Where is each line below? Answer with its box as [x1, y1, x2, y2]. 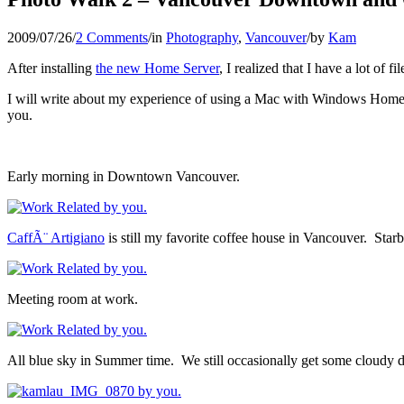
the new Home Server [96, 60, 219, 76]
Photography [166, 29, 238, 45]
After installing [7, 60, 96, 76]
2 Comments [76, 29, 148, 45]
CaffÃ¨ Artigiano [7, 229, 105, 245]
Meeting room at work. [7, 290, 138, 307]
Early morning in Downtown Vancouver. [7, 168, 240, 184]
